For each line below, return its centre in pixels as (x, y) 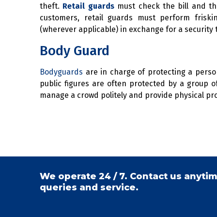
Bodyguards (61, 72)
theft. (51, 6)
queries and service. (89, 188)
